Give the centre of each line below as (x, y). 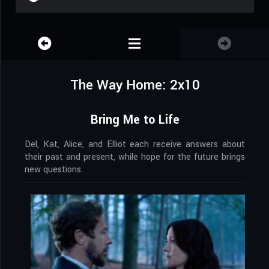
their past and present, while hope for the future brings (135, 157)
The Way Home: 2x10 (135, 86)
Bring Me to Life (135, 120)
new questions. (54, 170)
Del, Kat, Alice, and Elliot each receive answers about (135, 145)
